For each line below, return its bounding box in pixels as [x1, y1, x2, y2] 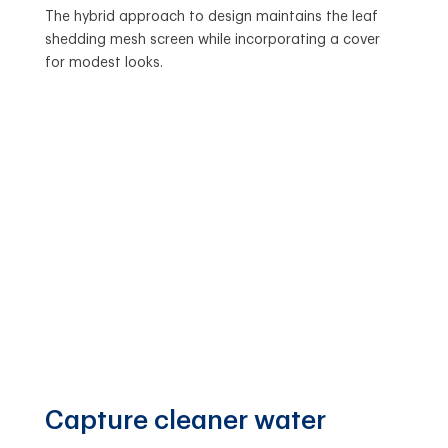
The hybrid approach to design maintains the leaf [44, 9, 378, 24]
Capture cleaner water [44, 407, 326, 434]
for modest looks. [44, 55, 163, 70]
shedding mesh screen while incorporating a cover [44, 32, 380, 47]
